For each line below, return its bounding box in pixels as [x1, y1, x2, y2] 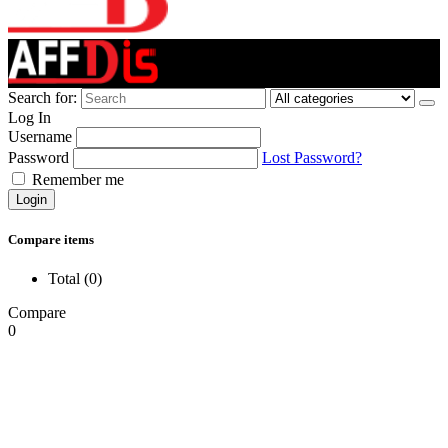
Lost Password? [262, 148, 362, 166]
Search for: [8, 88, 77, 106]
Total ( [48, 269, 89, 287]
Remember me [28, 170, 124, 188]
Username [8, 127, 72, 145]
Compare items [8, 231, 94, 247]
